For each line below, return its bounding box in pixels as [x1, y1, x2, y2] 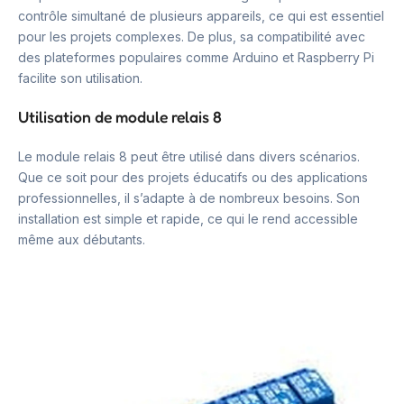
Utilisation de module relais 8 [18, 107, 222, 126]
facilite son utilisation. [18, 70, 142, 86]
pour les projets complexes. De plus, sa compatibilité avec [18, 29, 365, 44]
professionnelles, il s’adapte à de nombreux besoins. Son [18, 190, 360, 206]
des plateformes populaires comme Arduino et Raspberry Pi [18, 50, 374, 65]
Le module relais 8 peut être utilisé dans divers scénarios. [18, 149, 360, 164]
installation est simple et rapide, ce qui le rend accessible [18, 211, 358, 226]
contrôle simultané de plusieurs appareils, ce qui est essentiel [18, 8, 384, 23]
